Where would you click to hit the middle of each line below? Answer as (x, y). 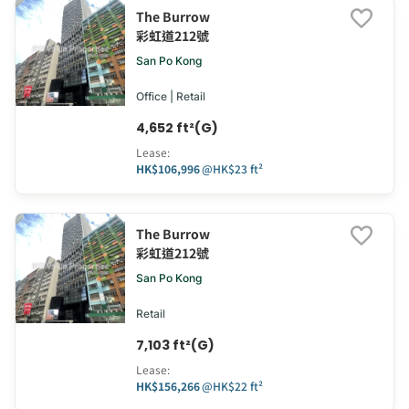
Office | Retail (171, 97)
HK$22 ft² (238, 386)
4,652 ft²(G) (177, 128)
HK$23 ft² (238, 169)
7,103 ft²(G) (175, 346)
